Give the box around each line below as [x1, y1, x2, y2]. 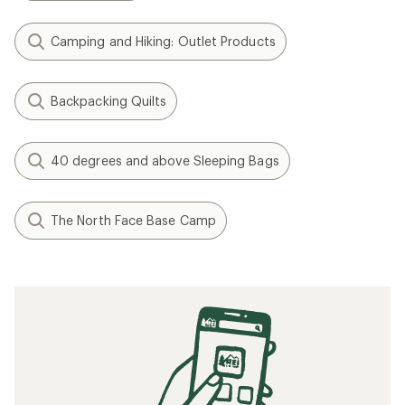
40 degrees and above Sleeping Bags [51, 153, 279, 168]
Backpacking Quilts [51, 93, 167, 108]
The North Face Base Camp [51, 212, 216, 228]
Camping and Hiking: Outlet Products [51, 33, 276, 49]
